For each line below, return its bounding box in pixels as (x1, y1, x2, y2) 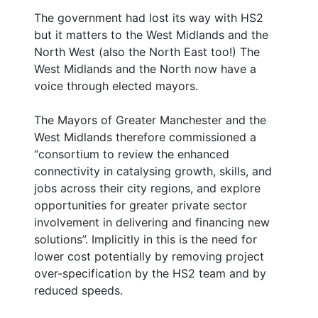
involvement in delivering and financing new (34, 214, 270, 229)
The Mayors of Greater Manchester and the (34, 112, 266, 127)
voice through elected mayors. (34, 78, 198, 93)
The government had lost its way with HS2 (34, 10, 263, 25)
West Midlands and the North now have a (34, 61, 256, 76)
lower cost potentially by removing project (34, 248, 264, 263)
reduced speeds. (34, 283, 123, 297)
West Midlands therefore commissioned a (34, 129, 256, 144)
